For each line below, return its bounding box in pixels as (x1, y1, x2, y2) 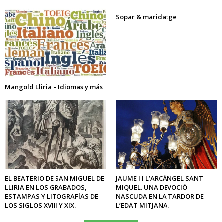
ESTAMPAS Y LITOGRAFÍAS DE (5, 191, 98, 201)
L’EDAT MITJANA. (116, 200, 169, 210)
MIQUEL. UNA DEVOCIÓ (116, 182, 187, 192)
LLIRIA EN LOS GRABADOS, (5, 182, 87, 192)
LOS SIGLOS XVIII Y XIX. (5, 200, 76, 210)
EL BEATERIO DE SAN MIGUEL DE (5, 173, 104, 183)
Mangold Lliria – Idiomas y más (5, 82, 103, 91)
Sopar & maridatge (116, 12, 177, 22)
